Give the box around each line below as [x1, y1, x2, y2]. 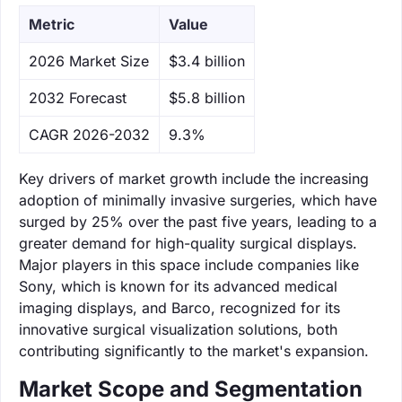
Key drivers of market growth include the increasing [19, 169, 369, 188]
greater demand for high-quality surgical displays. [19, 233, 357, 252]
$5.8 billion [169, 88, 245, 107]
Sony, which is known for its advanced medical [19, 276, 337, 295]
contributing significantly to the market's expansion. [19, 341, 369, 360]
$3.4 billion [169, 51, 245, 70]
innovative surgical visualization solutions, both [19, 319, 337, 338]
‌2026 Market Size [29, 51, 149, 70]
